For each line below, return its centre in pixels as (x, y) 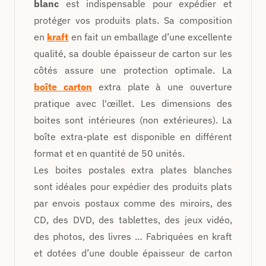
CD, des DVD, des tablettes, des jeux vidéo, (133, 219)
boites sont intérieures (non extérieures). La (133, 120)
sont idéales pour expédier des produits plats (133, 186)
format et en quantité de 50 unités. (109, 153)
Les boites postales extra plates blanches (133, 170)
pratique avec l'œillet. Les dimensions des (133, 103)
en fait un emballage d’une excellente (151, 37)
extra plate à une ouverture (165, 86)
